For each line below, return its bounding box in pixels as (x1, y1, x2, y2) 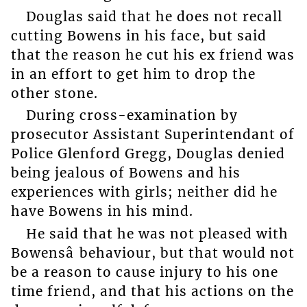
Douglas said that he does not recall (25, 8, 282, 25)
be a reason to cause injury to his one (10, 263, 278, 280)
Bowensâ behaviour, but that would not (10, 244, 295, 261)
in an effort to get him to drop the (10, 65, 256, 82)
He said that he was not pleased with (25, 225, 288, 242)
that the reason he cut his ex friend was (10, 46, 295, 63)
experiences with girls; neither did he (10, 184, 278, 201)
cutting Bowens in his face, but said (10, 27, 267, 44)
